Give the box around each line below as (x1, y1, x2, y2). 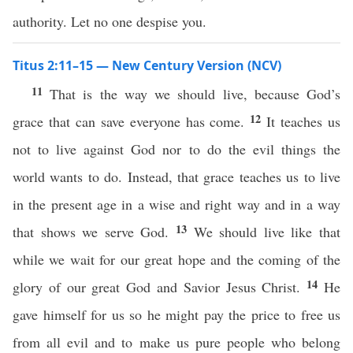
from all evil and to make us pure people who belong (13, 333, 340, 351)
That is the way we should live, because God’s (50, 84, 341, 103)
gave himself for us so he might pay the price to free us (13, 305, 340, 324)
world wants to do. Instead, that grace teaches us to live (13, 167, 340, 186)
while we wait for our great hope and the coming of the (13, 250, 340, 269)
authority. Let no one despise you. (13, 12, 206, 31)
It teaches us (266, 112, 341, 131)
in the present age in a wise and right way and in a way (13, 195, 340, 214)
